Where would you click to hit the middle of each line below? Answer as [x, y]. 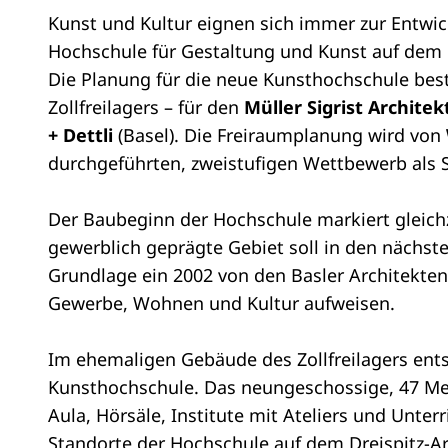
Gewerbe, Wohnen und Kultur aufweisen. [221, 303]
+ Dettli [83, 135]
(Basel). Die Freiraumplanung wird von [282, 135]
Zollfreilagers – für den [146, 107]
